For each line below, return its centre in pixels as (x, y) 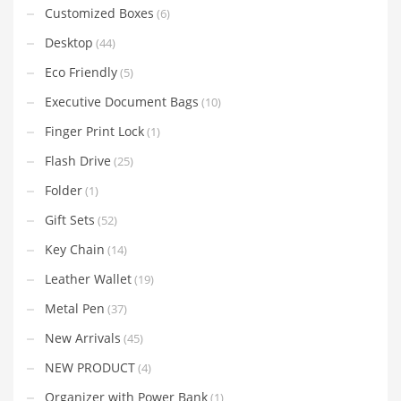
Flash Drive (78, 160)
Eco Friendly (81, 72)
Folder (64, 190)
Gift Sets (70, 219)
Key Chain (75, 249)
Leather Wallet (88, 278)
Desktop (69, 42)
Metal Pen (75, 308)
